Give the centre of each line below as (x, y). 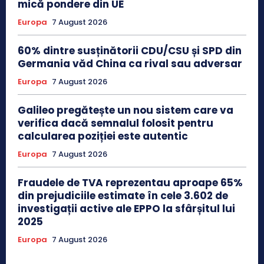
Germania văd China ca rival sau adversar (130, 63)
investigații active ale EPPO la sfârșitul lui (126, 208)
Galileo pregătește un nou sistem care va (126, 110)
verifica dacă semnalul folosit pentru (115, 123)
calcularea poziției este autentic (103, 136)
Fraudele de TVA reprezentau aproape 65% (130, 182)
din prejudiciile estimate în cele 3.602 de (123, 195)
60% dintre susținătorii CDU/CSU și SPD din (130, 50)
